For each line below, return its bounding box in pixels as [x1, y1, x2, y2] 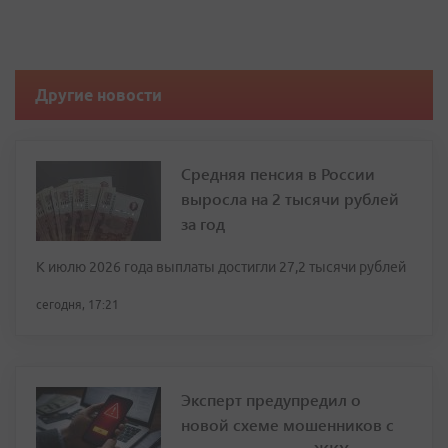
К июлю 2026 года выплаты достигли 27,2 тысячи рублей [36, 259, 406, 275]
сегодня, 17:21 [36, 298, 119, 311]
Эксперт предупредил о [181, 389, 361, 410]
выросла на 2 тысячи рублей [181, 188, 399, 209]
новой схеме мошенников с [181, 414, 394, 435]
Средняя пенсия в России [181, 163, 375, 184]
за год [181, 213, 225, 234]
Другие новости [35, 86, 162, 104]
